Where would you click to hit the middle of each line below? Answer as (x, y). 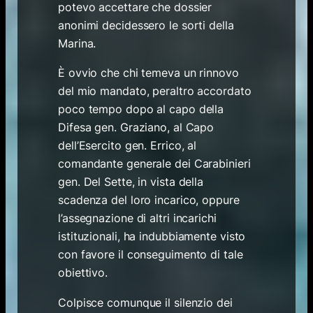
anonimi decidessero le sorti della (146, 25)
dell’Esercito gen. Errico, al (128, 146)
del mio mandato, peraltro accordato (155, 91)
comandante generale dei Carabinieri (154, 164)
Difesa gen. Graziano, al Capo (136, 128)
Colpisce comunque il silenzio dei (145, 303)
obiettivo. (83, 273)
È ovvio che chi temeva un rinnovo (148, 73)
